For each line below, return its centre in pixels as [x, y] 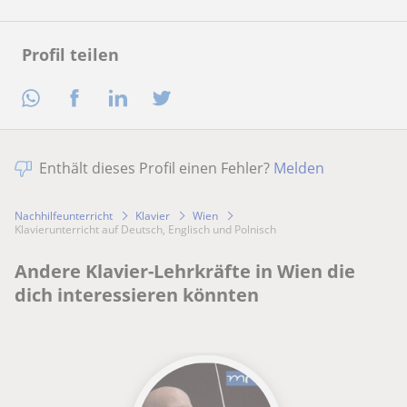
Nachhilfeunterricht [64, 215]
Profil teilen [70, 55]
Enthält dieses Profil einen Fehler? [156, 169]
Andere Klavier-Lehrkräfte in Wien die [185, 272]
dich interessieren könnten [137, 295]
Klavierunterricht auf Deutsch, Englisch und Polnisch [149, 230]
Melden [299, 169]
